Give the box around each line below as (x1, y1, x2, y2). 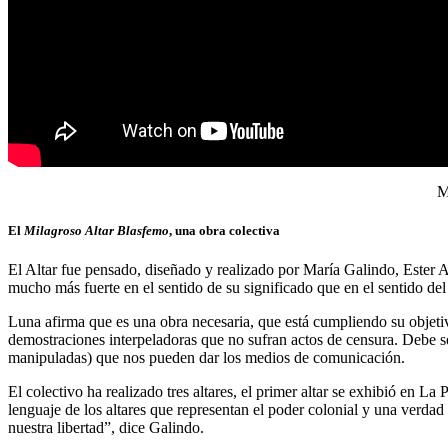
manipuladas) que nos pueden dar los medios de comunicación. (8, 349, 405, 367)
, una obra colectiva (169, 222, 280, 238)
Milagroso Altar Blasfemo (24, 222, 169, 238)
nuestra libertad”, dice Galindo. (8, 419, 204, 437)
